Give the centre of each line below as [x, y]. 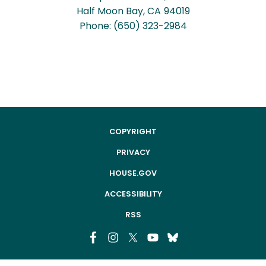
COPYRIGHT [133, 132]
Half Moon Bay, [112, 11]
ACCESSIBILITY [133, 194]
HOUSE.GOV [133, 173]
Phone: [96, 26]
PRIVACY [133, 153]
